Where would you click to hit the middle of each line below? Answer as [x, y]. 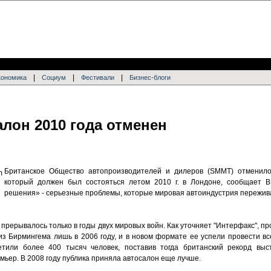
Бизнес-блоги [150, 77]
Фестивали [98, 77]
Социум [54, 77]
